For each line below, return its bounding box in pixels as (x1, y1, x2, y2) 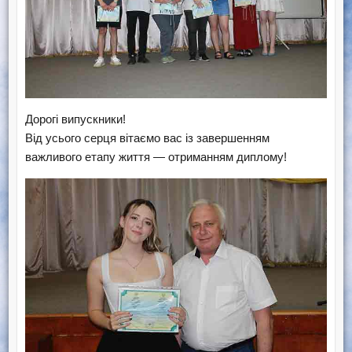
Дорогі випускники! (24, 112, 126, 126)
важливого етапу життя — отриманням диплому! (24, 149, 287, 163)
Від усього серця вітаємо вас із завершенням (24, 130, 269, 145)
